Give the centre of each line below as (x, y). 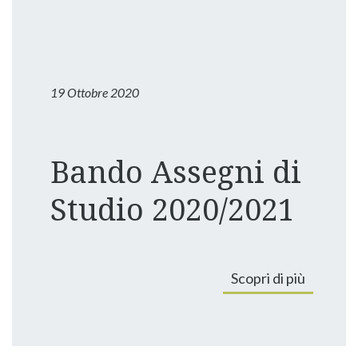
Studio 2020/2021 (172, 209)
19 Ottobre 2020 (94, 92)
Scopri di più (268, 278)
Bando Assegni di (175, 171)
